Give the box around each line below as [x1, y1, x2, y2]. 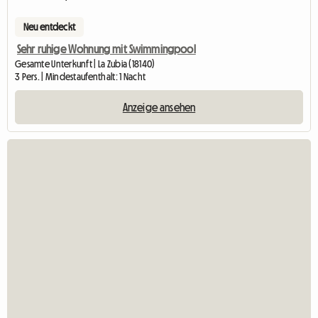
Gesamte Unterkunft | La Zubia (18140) [15, 58, 155, 69]
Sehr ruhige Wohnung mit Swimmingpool [17, 43, 196, 55]
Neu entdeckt [23, 21, 75, 32]
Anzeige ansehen [122, 101, 196, 113]
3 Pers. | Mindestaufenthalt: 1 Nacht [15, 71, 146, 82]
